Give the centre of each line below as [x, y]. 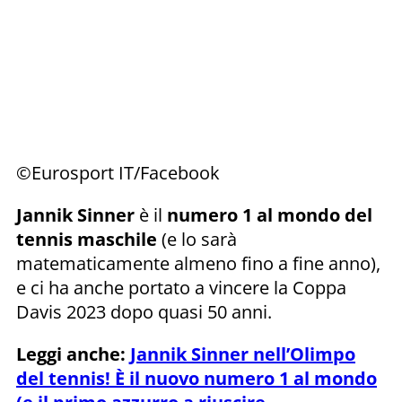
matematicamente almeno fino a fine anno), [198, 263]
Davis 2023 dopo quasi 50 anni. [144, 311]
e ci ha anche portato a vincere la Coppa [181, 287]
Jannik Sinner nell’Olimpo [243, 354]
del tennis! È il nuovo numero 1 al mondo [197, 378]
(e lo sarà [197, 239]
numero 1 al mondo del [270, 214]
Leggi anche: [73, 354]
